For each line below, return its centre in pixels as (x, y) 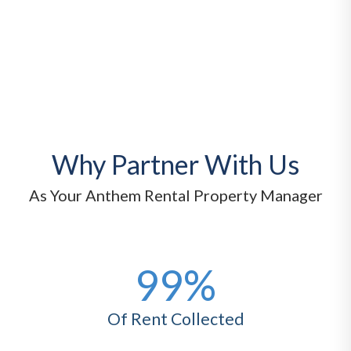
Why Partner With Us (175, 165)
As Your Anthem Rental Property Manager (175, 195)
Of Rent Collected (175, 319)
